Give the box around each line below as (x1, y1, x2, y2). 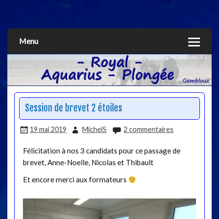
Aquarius (11, 12, 62, 32)
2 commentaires (124, 125, 174, 133)
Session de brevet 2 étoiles (24, 103, 122, 114)
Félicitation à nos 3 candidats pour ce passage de (22, 146, 180, 155)
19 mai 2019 (29, 125, 66, 133)
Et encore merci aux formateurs (22, 175, 128, 184)
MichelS (82, 125, 107, 133)
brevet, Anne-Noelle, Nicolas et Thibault (22, 157, 153, 167)
